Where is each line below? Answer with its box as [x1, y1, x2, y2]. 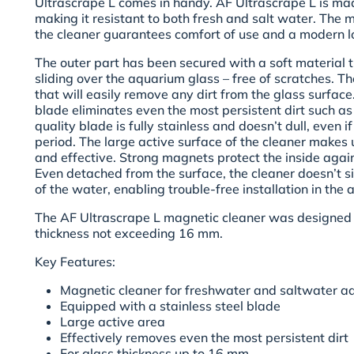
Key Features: [35, 254, 115, 270]
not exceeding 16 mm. [92, 225, 223, 242]
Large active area [60, 314, 165, 330]
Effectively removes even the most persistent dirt [60, 330, 348, 346]
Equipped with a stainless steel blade [60, 298, 281, 314]
